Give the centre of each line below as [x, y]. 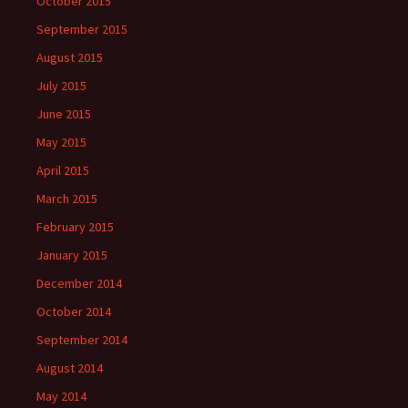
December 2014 [79, 284]
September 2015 [82, 30]
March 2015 [67, 199]
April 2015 [63, 171]
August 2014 [70, 368]
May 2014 [61, 397]
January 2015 [72, 255]
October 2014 [74, 312]
